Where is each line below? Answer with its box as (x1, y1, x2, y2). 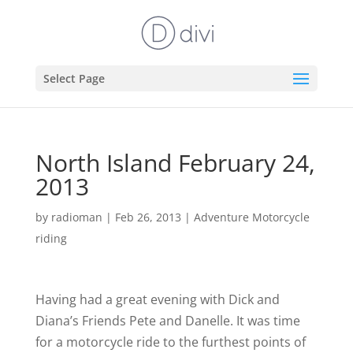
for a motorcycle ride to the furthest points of (35, 333, 306, 351)
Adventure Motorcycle (193, 210, 310, 225)
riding (35, 231, 67, 246)
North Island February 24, (35, 147, 315, 179)
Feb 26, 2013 (114, 210, 181, 225)
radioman (50, 210, 102, 225)
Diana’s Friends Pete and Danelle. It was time (35, 312, 300, 329)
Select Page (43, 71, 105, 86)
